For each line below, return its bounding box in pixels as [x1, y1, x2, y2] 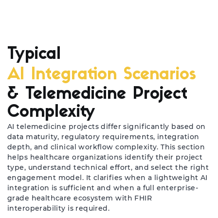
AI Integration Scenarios [7, 67, 196, 84]
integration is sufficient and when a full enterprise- [7, 183, 199, 192]
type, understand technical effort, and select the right [7, 163, 209, 172]
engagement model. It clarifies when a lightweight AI [7, 173, 208, 182]
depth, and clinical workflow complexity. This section [7, 142, 205, 151]
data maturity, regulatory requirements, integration [7, 132, 200, 141]
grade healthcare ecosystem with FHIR [7, 193, 152, 202]
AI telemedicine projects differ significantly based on [7, 122, 206, 131]
